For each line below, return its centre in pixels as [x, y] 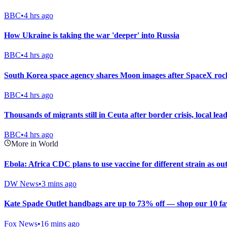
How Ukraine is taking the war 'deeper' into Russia [92, 35]
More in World [35, 144]
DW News [21, 183]
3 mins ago [59, 183]
